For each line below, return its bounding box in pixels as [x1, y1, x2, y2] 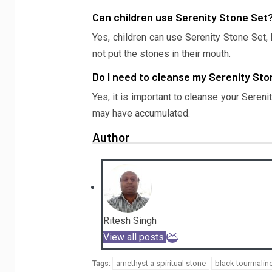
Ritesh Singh [103, 214, 157, 226]
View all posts [103, 231, 164, 243]
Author [92, 129, 129, 144]
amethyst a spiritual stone [115, 258, 206, 268]
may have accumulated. [92, 107, 190, 119]
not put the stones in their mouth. [92, 47, 231, 59]
